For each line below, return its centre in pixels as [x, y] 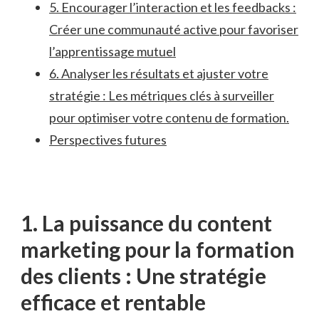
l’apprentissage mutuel [113, 52]
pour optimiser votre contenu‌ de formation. [169, 118]
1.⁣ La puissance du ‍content [146, 223]
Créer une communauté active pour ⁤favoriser [174, 30]
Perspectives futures [108, 140]
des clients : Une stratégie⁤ [143, 276]
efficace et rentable [113, 302]
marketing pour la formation [157, 250]
